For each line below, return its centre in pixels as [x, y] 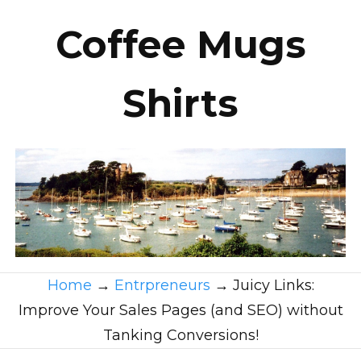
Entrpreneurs [162, 285]
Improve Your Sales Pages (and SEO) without [180, 310]
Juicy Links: [273, 285]
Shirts [180, 104]
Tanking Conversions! [180, 335]
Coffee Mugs [180, 45]
